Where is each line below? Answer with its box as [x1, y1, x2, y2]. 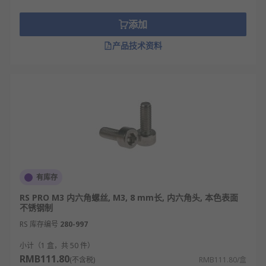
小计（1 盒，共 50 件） [20, 240, 94, 251]
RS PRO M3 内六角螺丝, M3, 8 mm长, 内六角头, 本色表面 [20, 192, 238, 203]
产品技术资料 [112, 40, 162, 51]
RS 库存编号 [20, 219, 58, 229]
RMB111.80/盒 [199, 255, 246, 265]
